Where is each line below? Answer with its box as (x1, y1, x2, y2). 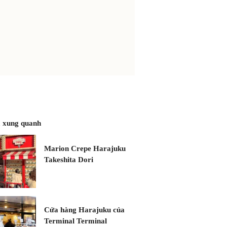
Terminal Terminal (44, 217, 107, 225)
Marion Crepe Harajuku (44, 144, 126, 153)
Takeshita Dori (44, 156, 93, 164)
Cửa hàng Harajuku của (44, 206, 125, 214)
